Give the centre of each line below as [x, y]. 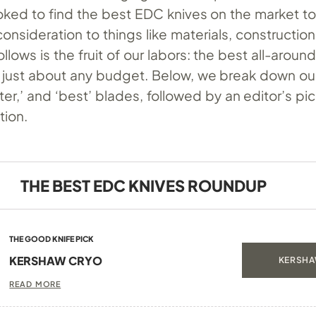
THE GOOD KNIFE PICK [52, 238]
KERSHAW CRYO [56, 260]
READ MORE [35, 284]
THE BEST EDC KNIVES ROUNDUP [143, 185]
